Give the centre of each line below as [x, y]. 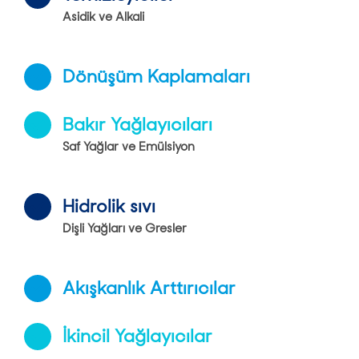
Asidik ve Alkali [103, 17]
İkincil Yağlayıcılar [137, 337]
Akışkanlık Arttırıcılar [149, 288]
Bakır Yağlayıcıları [137, 125]
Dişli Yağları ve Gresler [125, 229]
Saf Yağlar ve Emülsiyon [129, 147]
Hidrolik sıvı [109, 207]
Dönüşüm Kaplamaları [156, 77]
